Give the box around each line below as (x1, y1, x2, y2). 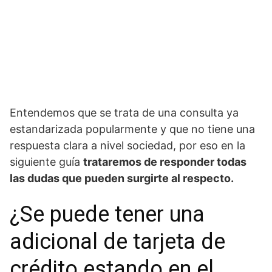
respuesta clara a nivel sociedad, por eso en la (10, 138, 245, 152)
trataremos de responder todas (83, 155, 246, 168)
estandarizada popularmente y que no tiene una (10, 122, 255, 135)
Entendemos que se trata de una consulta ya (10, 106, 239, 119)
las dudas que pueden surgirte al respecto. (10, 171, 234, 185)
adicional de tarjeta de (10, 228, 225, 254)
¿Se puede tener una (10, 201, 205, 227)
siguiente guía (10, 155, 83, 168)
